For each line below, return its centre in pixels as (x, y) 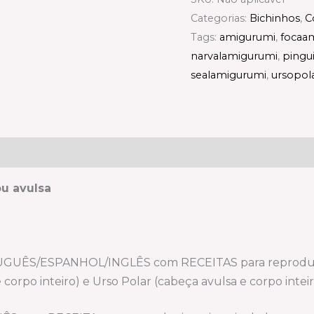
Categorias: (220, 18)
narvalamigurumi (234, 56)
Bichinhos (275, 18)
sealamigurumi (228, 75)
